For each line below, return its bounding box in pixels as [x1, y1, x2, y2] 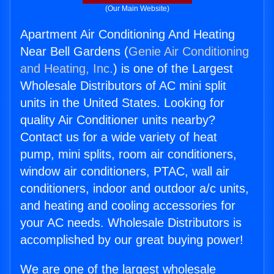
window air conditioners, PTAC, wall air [20, 165, 229, 179]
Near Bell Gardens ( [20, 45, 128, 59]
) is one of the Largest [113, 62, 233, 76]
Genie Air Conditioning [128, 45, 249, 59]
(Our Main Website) [105, 4, 169, 13]
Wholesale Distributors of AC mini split [20, 79, 226, 93]
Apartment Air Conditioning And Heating [20, 28, 235, 42]
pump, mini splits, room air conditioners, [20, 147, 237, 161]
